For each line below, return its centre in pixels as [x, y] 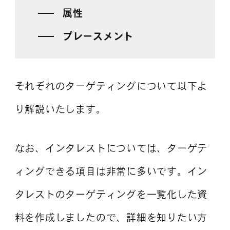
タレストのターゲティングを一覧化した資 [111, 195]
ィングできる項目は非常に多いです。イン [111, 171]
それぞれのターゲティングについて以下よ [111, 86]
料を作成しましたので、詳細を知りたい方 [111, 218]
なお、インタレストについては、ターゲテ [111, 148]
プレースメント [98, 36]
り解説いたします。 [60, 109]
